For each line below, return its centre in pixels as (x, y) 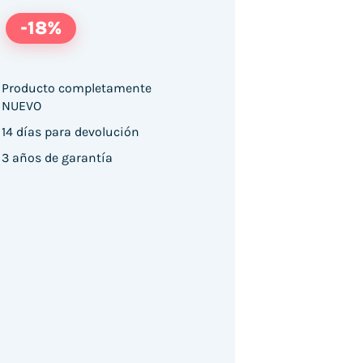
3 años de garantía (58, 157)
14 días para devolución (71, 131)
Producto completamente (77, 88)
